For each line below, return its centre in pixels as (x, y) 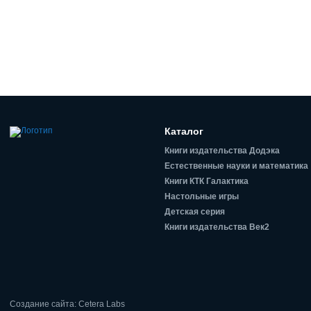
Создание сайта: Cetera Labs (67, 304)
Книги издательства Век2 (217, 227)
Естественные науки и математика (237, 166)
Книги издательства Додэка (222, 150)
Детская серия (195, 211)
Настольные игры (202, 196)
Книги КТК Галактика (207, 181)
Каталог (184, 131)
